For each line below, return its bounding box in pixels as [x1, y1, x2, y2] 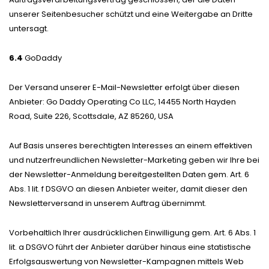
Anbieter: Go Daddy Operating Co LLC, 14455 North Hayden [9, 95, 236, 107]
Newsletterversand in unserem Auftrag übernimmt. [9, 197, 207, 209]
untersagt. [9, 22, 49, 34]
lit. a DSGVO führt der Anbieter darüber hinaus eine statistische [9, 241, 251, 253]
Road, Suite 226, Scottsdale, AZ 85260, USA [9, 110, 174, 122]
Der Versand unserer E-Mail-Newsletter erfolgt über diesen [9, 81, 240, 93]
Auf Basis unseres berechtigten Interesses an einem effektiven [9, 139, 252, 151]
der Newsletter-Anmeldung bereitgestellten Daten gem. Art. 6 [9, 168, 249, 180]
